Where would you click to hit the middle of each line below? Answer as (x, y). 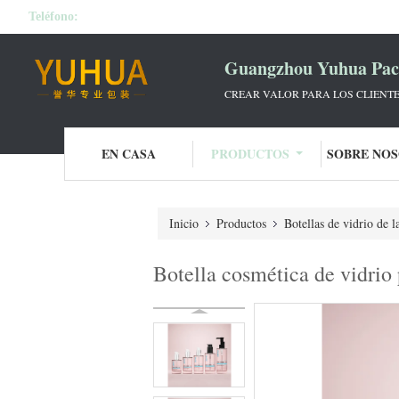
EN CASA (128, 154)
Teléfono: (53, 16)
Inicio (184, 223)
